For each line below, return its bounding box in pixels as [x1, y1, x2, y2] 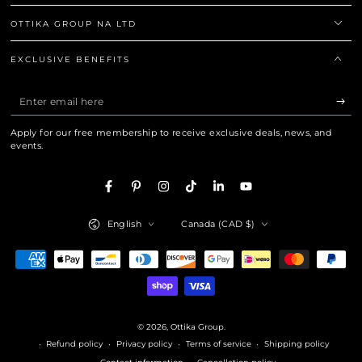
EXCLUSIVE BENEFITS [10, 54, 131, 65]
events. [10, 139, 44, 151]
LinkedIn [217, 187, 260, 200]
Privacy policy [116, 339, 172, 350]
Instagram [162, 187, 214, 200]
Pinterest [135, 187, 180, 200]
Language [86, 210, 129, 221]
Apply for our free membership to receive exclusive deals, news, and [10, 126, 332, 138]
